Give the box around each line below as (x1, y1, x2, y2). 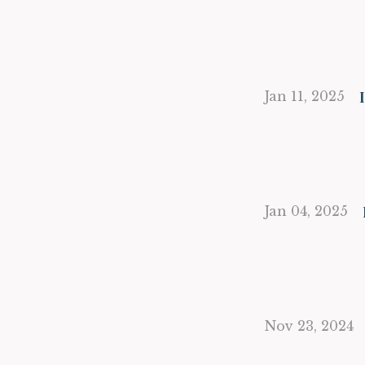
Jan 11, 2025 (265, 88, 345, 104)
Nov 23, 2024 (265, 318, 354, 334)
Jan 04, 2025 (265, 203, 348, 219)
